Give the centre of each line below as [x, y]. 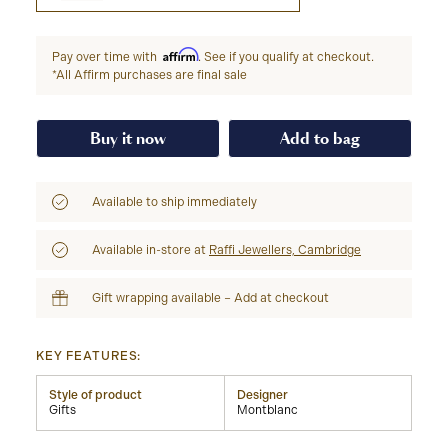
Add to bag [320, 138]
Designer [262, 395]
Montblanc [267, 410]
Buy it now [128, 138]
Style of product [95, 395]
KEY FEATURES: [89, 356]
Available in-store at [150, 250]
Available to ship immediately [174, 202]
